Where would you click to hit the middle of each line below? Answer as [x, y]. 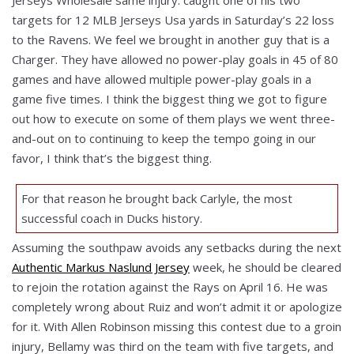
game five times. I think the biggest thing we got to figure [169, 98]
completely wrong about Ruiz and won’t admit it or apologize [177, 306]
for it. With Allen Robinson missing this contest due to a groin [177, 326]
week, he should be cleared [265, 267]
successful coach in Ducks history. [111, 218]
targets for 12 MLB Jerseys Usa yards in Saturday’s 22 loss [173, 19]
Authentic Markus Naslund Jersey [101, 267]
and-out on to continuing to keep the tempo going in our [164, 138]
